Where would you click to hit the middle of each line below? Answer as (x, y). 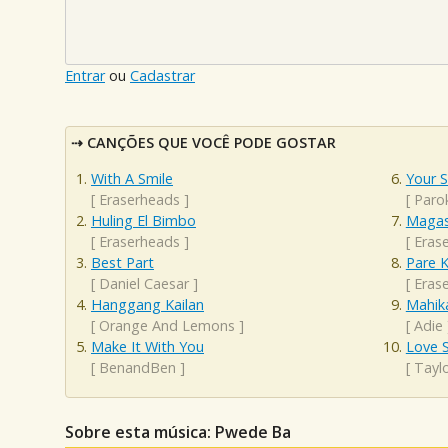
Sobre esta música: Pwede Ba (178, 431)
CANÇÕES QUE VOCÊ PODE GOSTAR (211, 143)
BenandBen (137, 367)
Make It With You (147, 346)
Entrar (85, 76)
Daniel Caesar (144, 283)
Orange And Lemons (167, 325)
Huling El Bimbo (143, 220)
